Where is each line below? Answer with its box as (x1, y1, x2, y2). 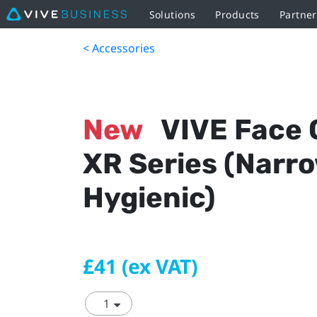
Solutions (149, 7, 196, 21)
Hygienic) (83, 181, 215, 214)
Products (215, 7, 260, 21)
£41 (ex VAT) (83, 253, 197, 279)
